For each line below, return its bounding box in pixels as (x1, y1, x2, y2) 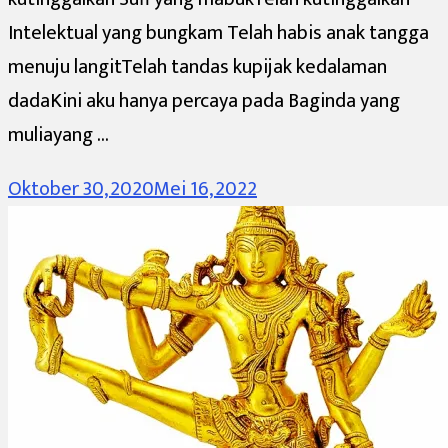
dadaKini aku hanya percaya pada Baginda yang (8, 83, 400, 118)
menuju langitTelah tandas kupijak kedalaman (8, 49, 387, 84)
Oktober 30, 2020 (8, 171, 154, 206)
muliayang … (8, 117, 109, 152)
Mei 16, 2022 (154, 171, 257, 206)
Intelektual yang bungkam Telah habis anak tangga (8, 15, 429, 50)
